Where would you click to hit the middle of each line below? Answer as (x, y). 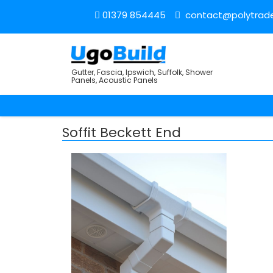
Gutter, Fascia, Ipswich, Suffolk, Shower (142, 73)
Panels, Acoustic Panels (115, 80)
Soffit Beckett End (122, 133)
